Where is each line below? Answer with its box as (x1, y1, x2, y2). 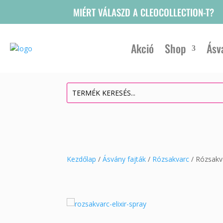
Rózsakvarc (152, 154, 190, 164)
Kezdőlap (67, 154, 97, 164)
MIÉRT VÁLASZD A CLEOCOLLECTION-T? (73, 5, 214, 19)
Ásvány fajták (103, 154, 146, 164)
